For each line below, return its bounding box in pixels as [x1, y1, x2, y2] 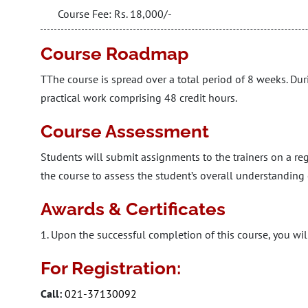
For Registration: [41, 258, 181, 278]
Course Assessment [41, 121, 209, 142]
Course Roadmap [41, 43, 188, 64]
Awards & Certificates [41, 199, 225, 219]
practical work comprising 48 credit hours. [41, 91, 237, 104]
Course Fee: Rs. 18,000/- [58, 7, 172, 21]
